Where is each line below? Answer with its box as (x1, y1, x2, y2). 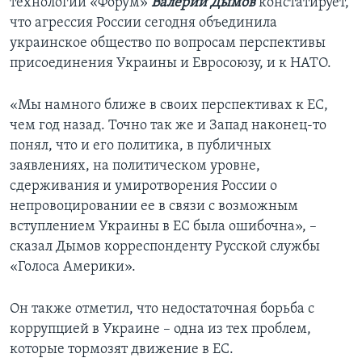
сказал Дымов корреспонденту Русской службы (10, 239, 320, 255)
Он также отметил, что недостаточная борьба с (10, 301, 314, 318)
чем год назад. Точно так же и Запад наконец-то (10, 118, 326, 134)
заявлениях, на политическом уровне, (10, 158, 260, 175)
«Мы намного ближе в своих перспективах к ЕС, (10, 98, 328, 114)
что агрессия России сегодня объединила (10, 15, 277, 32)
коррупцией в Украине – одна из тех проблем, (10, 322, 311, 338)
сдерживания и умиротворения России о (10, 179, 277, 195)
